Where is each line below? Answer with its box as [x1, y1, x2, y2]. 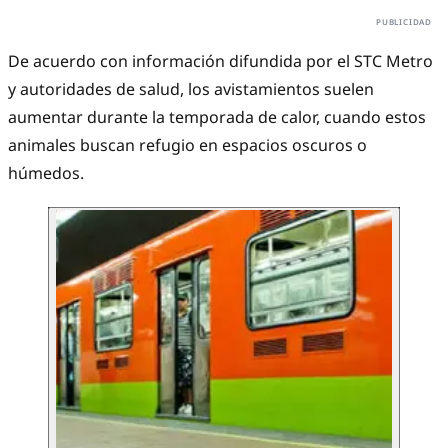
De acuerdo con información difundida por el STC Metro [8, 50, 433, 73]
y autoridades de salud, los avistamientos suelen [8, 78, 374, 101]
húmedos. [8, 162, 84, 185]
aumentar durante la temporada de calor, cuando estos [8, 106, 426, 129]
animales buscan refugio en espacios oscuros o [8, 134, 367, 157]
